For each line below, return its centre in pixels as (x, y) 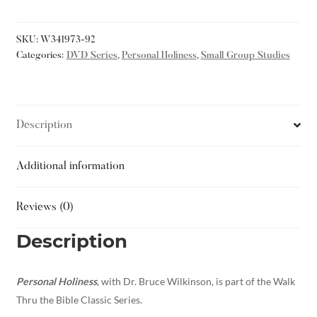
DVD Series (92, 56)
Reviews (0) (45, 207)
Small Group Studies (245, 56)
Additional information (70, 166)
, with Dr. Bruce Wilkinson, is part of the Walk (196, 281)
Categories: (41, 56)
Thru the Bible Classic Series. (79, 299)
